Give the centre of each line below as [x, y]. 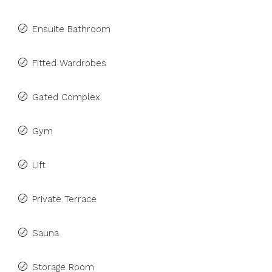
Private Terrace [64, 199]
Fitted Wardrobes [69, 63]
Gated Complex [66, 97]
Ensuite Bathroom [71, 29]
